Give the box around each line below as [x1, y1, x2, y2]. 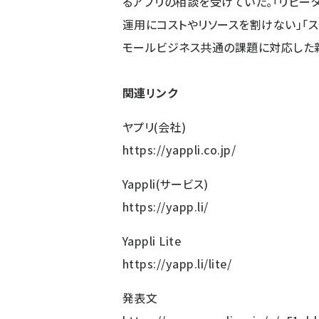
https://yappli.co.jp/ [122, 141, 236, 158]
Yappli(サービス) [122, 175, 209, 192]
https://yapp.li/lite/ [122, 255, 232, 272]
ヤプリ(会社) [122, 118, 187, 135]
